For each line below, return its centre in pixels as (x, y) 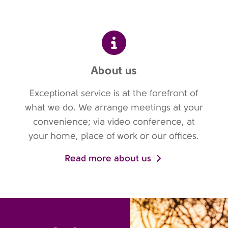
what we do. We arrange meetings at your (114, 107)
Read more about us (108, 158)
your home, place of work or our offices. (114, 136)
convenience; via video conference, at (114, 122)
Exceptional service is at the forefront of (114, 93)
